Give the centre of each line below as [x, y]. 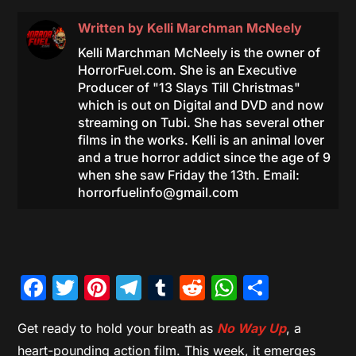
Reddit [244, 287]
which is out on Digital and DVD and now [200, 104]
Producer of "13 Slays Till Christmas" [189, 87]
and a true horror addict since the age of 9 [204, 157]
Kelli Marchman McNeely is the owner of [199, 52]
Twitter [120, 287]
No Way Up [252, 328]
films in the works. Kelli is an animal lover [201, 139]
